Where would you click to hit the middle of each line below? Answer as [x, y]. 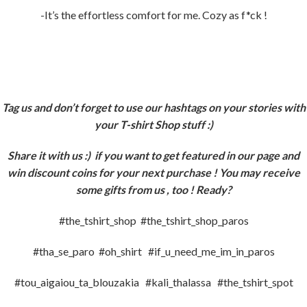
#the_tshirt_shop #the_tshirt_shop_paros [153, 221]
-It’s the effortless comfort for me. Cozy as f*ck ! [153, 15]
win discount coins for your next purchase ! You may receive [153, 173]
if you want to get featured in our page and [197, 156]
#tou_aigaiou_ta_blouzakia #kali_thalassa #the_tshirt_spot [153, 282]
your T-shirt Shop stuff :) [153, 125]
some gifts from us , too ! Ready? [153, 190]
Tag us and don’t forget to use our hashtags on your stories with [153, 108]
